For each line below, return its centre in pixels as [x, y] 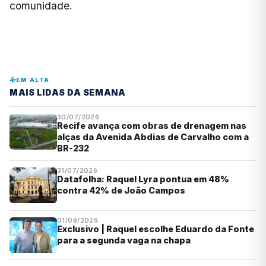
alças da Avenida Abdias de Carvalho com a [153, 137]
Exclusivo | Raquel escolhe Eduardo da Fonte [156, 229]
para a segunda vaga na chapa [124, 240]
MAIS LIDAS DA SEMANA [68, 93]
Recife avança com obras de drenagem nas [152, 126]
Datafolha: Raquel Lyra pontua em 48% [143, 179]
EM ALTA [33, 80]
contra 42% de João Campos [121, 191]
